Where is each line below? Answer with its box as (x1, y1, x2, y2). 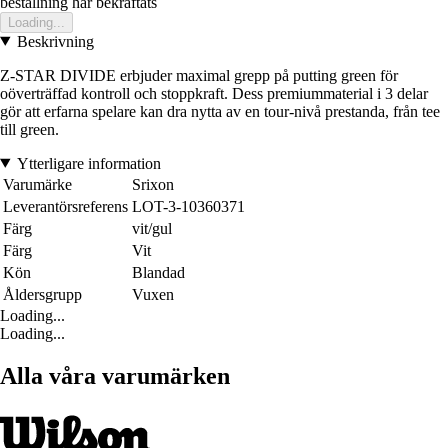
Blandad (132, 263, 185, 281)
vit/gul (132, 219, 172, 237)
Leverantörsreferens (3, 197, 128, 215)
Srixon (132, 175, 174, 193)
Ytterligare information (16, 154, 161, 172)
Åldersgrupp (3, 285, 82, 303)
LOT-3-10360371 (132, 197, 245, 215)
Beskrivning (16, 32, 94, 50)
